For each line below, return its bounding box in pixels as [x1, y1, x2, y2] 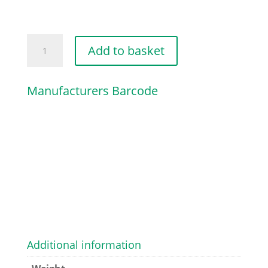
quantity [26, 67, 64, 80]
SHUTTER [26, 51, 68, 64]
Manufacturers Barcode [26, 83, 158, 99]
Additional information [26, 237, 141, 252]
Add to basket [87, 42, 165, 59]
